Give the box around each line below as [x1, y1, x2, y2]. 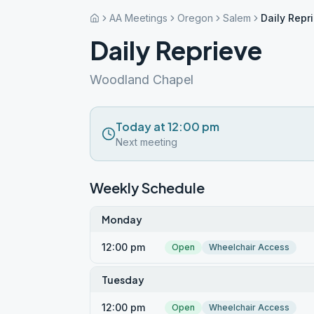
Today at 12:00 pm [116, 119, 219, 134]
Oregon [177, 12, 213, 24]
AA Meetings [109, 12, 168, 24]
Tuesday [102, 273, 144, 286]
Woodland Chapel [90, 72, 193, 87]
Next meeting [116, 136, 177, 148]
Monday [102, 213, 142, 226]
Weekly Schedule [90, 179, 205, 196]
